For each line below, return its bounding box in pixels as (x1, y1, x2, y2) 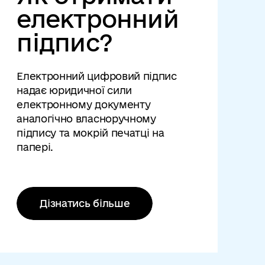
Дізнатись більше (40, 198, 130, 209)
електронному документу (17, 99, 151, 110)
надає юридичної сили (17, 85, 132, 96)
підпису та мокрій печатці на (17, 127, 164, 138)
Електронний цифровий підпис (17, 70, 177, 82)
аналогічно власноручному (17, 113, 156, 124)
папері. (17, 141, 54, 153)
